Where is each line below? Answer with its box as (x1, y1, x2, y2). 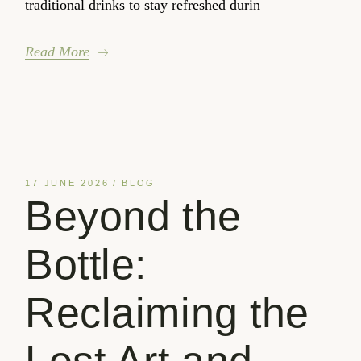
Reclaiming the (25, 289, 309, 337)
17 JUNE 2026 (25, 178, 110, 189)
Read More (25, 44, 90, 60)
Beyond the (25, 193, 242, 240)
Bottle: (25, 241, 147, 288)
